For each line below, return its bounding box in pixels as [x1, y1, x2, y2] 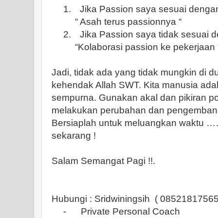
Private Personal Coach [81, 206, 180, 217]
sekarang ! [52, 130, 96, 141]
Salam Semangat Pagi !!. [52, 156, 155, 166]
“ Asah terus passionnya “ [75, 17, 182, 27]
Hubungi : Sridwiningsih [52, 194, 150, 204]
